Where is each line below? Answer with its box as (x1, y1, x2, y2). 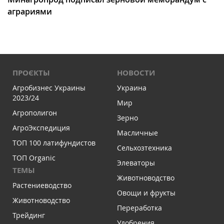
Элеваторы (117, 158, 155, 168)
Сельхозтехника (117, 143, 172, 153)
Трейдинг (12, 210, 45, 220)
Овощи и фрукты (117, 188, 175, 198)
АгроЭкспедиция (12, 123, 70, 133)
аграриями (7, 6, 52, 17)
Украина (117, 83, 146, 93)
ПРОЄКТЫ (12, 67, 50, 78)
